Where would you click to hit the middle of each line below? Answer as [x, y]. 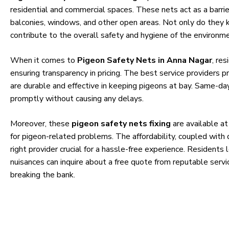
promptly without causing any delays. [77, 99]
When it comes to [44, 60]
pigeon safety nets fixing [121, 124]
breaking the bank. [43, 175]
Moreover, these [41, 124]
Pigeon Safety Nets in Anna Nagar [145, 60]
